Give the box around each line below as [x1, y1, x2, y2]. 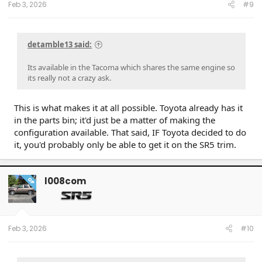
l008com [44, 174, 86, 187]
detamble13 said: [27, 39, 92, 50]
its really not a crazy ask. [27, 73, 111, 84]
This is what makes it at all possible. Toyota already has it [14, 102, 243, 114]
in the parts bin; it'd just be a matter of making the [14, 114, 215, 126]
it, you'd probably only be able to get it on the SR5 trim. [14, 139, 236, 151]
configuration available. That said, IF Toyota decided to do [14, 126, 246, 139]
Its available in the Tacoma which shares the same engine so [27, 62, 235, 73]
